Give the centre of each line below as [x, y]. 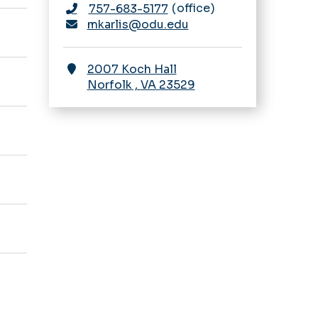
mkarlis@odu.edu [138, 24]
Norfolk [109, 84]
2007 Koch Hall [132, 69]
